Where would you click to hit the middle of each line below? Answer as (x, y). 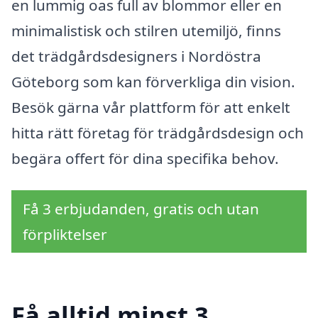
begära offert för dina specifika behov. (145, 158)
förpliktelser (65, 235)
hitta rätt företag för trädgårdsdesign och (158, 132)
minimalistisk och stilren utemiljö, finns (146, 30)
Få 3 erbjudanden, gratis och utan (141, 209)
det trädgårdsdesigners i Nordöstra (136, 56)
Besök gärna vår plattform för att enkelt (151, 107)
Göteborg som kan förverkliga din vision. (153, 81)
